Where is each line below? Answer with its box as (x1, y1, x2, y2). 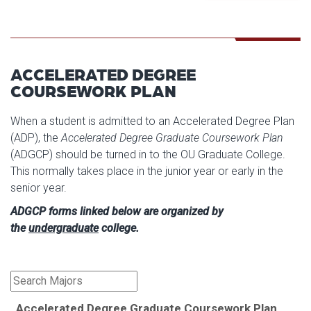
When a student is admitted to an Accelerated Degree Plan (10, 114, 294, 128)
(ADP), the (10, 131, 61, 144)
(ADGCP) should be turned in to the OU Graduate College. (10, 147, 285, 161)
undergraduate (28, 221, 99, 235)
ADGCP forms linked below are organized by (10, 204, 224, 218)
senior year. (10, 180, 67, 194)
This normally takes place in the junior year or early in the (10, 164, 283, 178)
